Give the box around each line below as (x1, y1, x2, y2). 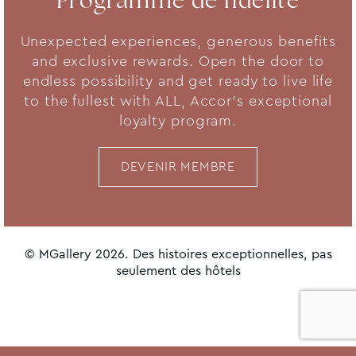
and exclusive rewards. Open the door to (31, 50, 325, 72)
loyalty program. (118, 110, 238, 131)
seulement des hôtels (115, 261, 241, 281)
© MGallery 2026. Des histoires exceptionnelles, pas (24, 245, 332, 264)
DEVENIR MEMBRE (120, 157, 236, 176)
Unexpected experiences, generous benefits (20, 30, 336, 52)
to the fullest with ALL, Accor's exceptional (24, 90, 332, 111)
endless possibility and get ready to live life (22, 70, 334, 91)
